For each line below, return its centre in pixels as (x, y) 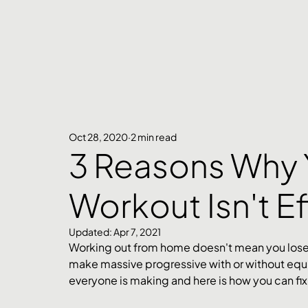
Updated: (91, 232)
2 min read (154, 136)
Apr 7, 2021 (137, 232)
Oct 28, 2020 (98, 136)
